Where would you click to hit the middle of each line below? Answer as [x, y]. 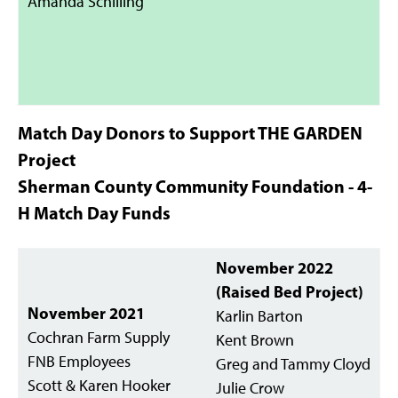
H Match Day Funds [94, 213]
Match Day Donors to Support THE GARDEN [190, 133]
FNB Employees [79, 361]
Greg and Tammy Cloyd [293, 364]
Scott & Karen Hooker [99, 385]
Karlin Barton [259, 316]
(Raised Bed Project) [290, 292]
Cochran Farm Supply [99, 337]
